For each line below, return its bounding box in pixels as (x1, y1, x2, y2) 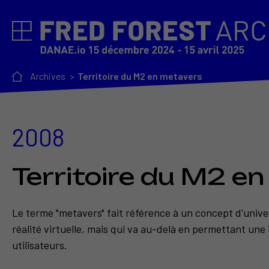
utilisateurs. (12, 238, 67, 252)
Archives (30, 70, 65, 82)
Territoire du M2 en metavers (77, 70, 202, 82)
